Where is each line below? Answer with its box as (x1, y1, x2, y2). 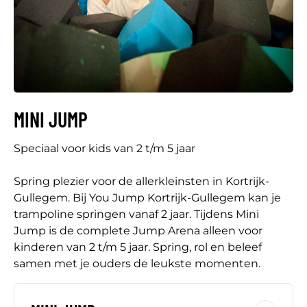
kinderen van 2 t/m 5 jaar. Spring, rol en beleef (14, 241, 262, 254)
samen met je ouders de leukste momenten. (14, 257, 260, 271)
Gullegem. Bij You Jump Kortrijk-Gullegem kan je (14, 191, 281, 205)
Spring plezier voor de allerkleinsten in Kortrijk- (14, 175, 269, 188)
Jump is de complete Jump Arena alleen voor (14, 224, 262, 238)
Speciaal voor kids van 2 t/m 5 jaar (14, 142, 195, 156)
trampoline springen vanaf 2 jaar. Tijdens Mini (14, 208, 259, 221)
